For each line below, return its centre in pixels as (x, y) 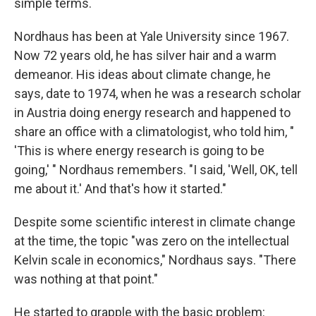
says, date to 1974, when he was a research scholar (158, 93)
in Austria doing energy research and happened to (152, 112)
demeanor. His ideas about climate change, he (142, 74)
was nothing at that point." (86, 279)
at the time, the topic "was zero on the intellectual (152, 241)
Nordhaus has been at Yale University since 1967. (152, 36)
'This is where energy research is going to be (139, 150)
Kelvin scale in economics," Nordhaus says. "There (155, 260)
